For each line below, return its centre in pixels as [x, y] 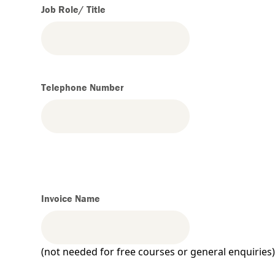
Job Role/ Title [74, 9]
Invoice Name [71, 198]
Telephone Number [83, 87]
